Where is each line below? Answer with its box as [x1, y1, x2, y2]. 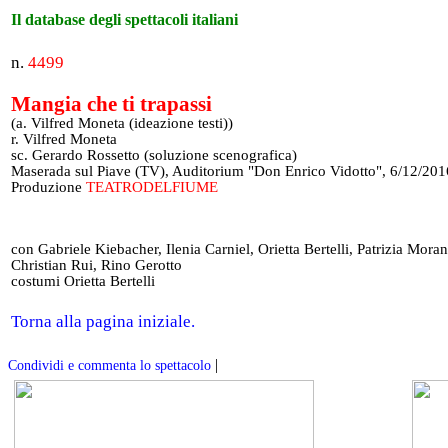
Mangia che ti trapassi [11, 92, 212, 116]
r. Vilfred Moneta [11, 131, 117, 147]
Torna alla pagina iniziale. [11, 311, 195, 331]
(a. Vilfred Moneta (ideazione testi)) [11, 115, 233, 131]
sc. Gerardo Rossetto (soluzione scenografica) [11, 147, 297, 163]
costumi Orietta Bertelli [11, 273, 155, 289]
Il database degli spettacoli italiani [11, 11, 242, 28]
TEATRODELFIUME [86, 179, 218, 195]
